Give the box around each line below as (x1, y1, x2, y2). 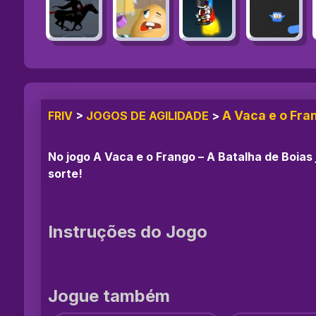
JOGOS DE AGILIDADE (86, 108, 209, 123)
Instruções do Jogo (48, 221, 207, 242)
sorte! (48, 166, 83, 181)
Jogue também (48, 285, 170, 306)
